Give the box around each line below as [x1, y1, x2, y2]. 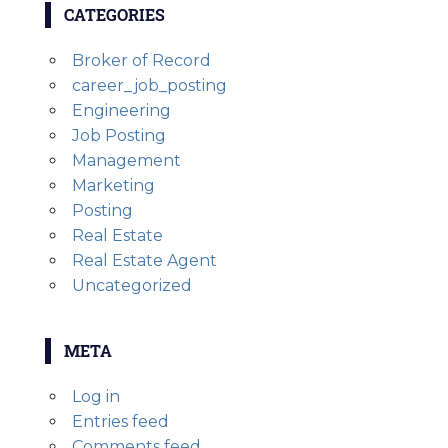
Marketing [71, 176, 155, 196]
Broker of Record [71, 51, 211, 71]
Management [71, 151, 181, 171]
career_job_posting [71, 76, 227, 96]
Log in [71, 387, 120, 407]
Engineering [71, 101, 171, 121]
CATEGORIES [63, 4, 165, 26]
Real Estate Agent [71, 251, 217, 271]
